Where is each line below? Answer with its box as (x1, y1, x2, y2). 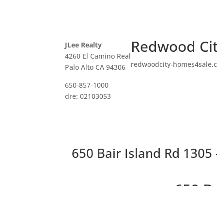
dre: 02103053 (65, 91, 111, 101)
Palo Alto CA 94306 (65, 62, 126, 72)
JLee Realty (65, 40, 102, 49)
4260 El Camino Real (65, 51, 131, 61)
